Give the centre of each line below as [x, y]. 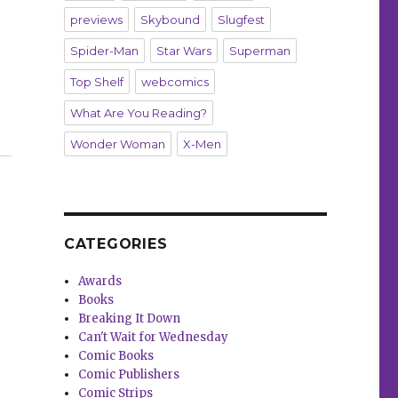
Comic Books [116, 356]
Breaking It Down [130, 319]
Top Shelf [96, 82]
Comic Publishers [129, 375]
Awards [100, 282]
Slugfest [241, 20]
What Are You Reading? [138, 113]
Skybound [170, 20]
